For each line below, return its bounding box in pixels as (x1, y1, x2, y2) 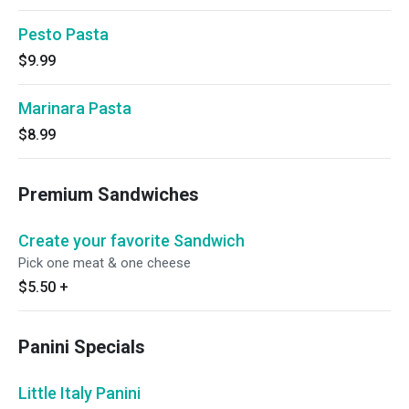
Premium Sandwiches (18, 184, 199, 205)
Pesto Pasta (18, 25, 109, 44)
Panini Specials (18, 336, 145, 358)
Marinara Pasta (18, 99, 131, 118)
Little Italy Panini (18, 383, 141, 403)
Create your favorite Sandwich (18, 231, 245, 250)
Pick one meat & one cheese (18, 255, 191, 271)
